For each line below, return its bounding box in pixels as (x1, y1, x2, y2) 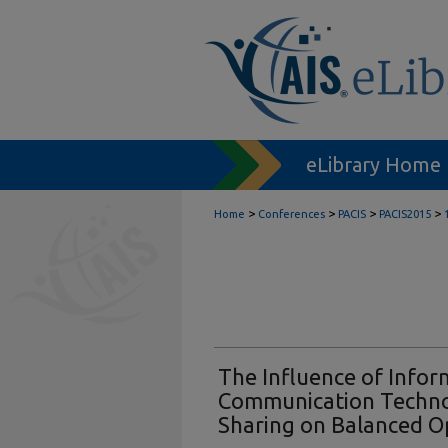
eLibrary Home (306, 153, 441, 176)
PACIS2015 (379, 208, 431, 220)
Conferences (258, 208, 325, 220)
